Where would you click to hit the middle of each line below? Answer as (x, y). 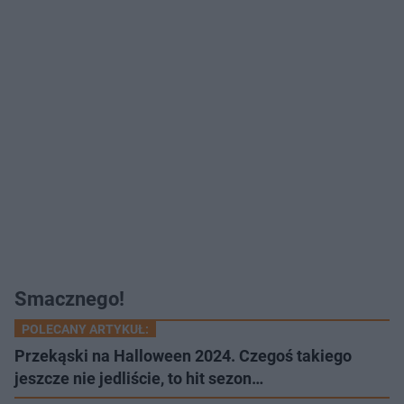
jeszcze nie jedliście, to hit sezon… (139, 378)
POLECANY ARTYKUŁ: (85, 329)
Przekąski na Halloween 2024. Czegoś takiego (183, 355)
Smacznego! (69, 298)
